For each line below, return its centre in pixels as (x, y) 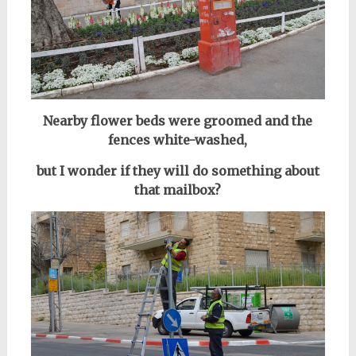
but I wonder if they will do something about (178, 170)
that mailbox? (178, 190)
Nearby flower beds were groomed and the (178, 120)
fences (131, 139)
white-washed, (201, 139)
